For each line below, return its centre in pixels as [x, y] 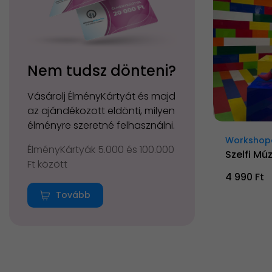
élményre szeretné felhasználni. [101, 125]
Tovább [73, 195]
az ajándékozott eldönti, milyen [101, 110]
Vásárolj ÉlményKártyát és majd [101, 96]
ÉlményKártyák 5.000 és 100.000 [101, 149]
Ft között [47, 164]
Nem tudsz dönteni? [102, 70]
